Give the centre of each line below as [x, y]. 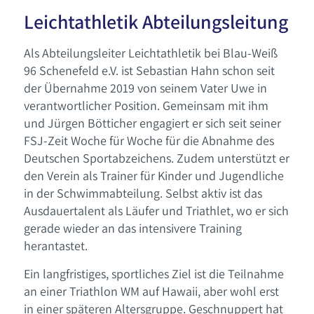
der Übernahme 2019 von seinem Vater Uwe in [145, 88]
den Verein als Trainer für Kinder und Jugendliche [153, 175]
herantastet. [55, 245]
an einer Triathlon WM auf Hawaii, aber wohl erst [151, 292]
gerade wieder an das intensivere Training [132, 228]
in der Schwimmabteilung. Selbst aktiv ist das [143, 193]
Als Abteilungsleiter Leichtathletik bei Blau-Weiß [150, 53]
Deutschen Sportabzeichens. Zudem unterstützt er [156, 158]
